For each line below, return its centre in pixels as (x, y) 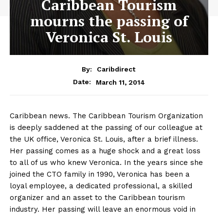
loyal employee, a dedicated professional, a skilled (101, 186)
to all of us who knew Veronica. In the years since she (106, 163)
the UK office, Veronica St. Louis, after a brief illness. (104, 139)
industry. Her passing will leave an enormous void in (103, 209)
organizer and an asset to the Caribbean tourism (97, 198)
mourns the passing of (109, 21)
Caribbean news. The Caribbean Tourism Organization (106, 116)
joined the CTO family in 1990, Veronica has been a (100, 174)
